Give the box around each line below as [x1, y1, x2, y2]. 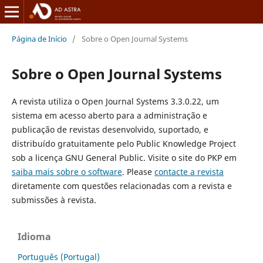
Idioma [18, 230, 51, 243]
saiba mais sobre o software [11, 166, 122, 177]
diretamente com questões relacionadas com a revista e [11, 180, 232, 191]
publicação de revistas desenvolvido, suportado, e [11, 123, 208, 135]
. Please [122, 166, 154, 177]
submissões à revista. [11, 194, 96, 205]
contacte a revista [154, 166, 224, 177]
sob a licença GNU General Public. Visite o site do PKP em [11, 151, 237, 163]
